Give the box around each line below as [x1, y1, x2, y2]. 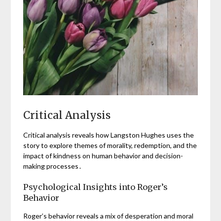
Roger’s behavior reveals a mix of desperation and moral [23, 211, 194, 220]
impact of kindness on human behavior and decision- [23, 151, 184, 160]
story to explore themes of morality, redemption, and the [23, 141, 197, 149]
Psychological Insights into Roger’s [23, 182, 168, 192]
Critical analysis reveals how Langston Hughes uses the [23, 130, 194, 139]
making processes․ [23, 161, 82, 170]
